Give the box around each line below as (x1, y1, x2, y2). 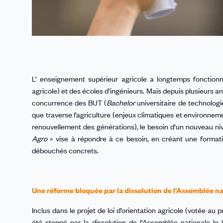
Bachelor (107, 98, 135, 108)
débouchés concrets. (32, 145, 99, 156)
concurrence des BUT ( (32, 98, 107, 108)
